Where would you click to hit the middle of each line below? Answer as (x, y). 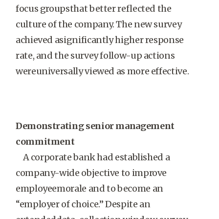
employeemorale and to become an (89, 188)
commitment (45, 142)
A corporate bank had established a (93, 157)
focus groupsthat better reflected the (94, 9)
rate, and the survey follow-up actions (95, 55)
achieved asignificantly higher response (100, 40)
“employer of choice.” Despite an (83, 204)
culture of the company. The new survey (99, 24)
